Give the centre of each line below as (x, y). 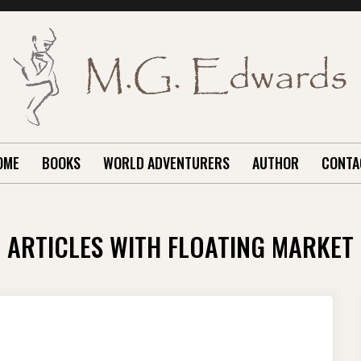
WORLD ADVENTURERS (166, 163)
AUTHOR (275, 163)
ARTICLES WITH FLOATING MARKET (180, 246)
